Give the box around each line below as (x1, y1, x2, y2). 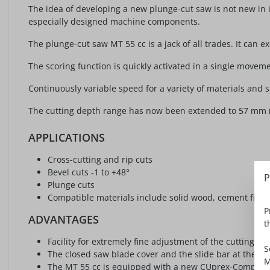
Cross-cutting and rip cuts (48, 154, 152, 165)
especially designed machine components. (28, 16, 200, 27)
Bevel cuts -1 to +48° (48, 166, 130, 178)
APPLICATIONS (28, 130, 105, 145)
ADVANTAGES (28, 212, 99, 227)
